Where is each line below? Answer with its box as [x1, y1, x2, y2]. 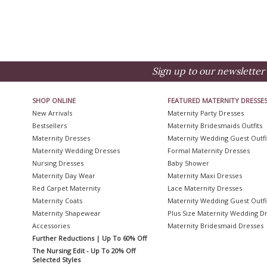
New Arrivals [32, 108, 72, 117]
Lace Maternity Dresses [167, 184, 243, 193]
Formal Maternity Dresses [167, 146, 250, 155]
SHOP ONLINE [32, 96, 76, 105]
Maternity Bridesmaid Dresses [167, 221, 264, 230]
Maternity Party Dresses [167, 108, 244, 117]
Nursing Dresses [32, 159, 83, 167]
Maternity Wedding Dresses [32, 146, 120, 155]
